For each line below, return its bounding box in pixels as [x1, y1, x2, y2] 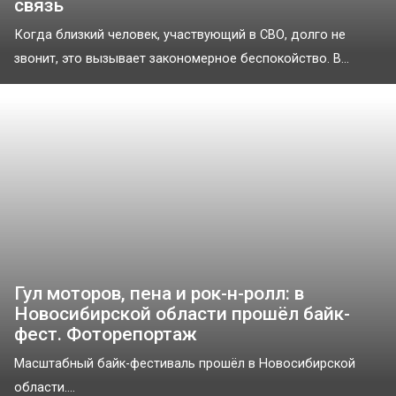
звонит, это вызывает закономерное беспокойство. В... [14, 50, 349, 66]
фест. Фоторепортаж [14, 324, 197, 346]
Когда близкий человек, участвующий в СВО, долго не [14, 27, 346, 42]
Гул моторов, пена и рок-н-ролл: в [14, 283, 304, 305]
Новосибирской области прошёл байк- [14, 303, 350, 325]
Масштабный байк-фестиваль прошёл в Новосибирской [14, 356, 355, 372]
